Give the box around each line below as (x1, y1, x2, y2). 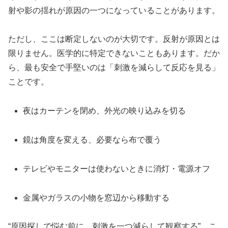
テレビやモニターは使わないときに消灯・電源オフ (23, 164, 211, 173)
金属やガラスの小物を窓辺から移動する (23, 193, 170, 202)
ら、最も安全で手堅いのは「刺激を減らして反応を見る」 (8, 63, 220, 72)
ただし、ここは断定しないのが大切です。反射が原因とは (8, 35, 220, 44)
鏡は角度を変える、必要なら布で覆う (23, 135, 162, 145)
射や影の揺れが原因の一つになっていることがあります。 (8, 6, 220, 15)
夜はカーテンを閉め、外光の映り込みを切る (23, 106, 186, 116)
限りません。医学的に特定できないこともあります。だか (8, 49, 220, 58)
